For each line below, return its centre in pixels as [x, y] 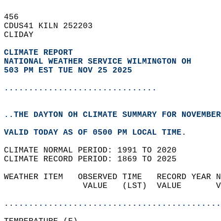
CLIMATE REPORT [41, 53]
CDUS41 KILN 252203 [53, 26]
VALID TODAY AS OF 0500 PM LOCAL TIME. [100, 133]
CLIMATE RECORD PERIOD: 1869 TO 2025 [95, 159]
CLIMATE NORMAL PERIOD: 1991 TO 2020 [95, 150]
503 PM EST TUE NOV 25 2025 [68, 71]
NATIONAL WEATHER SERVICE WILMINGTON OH [98, 62]
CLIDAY [24, 35]
